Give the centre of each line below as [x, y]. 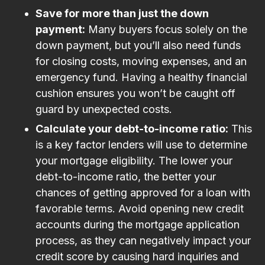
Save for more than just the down [122, 13]
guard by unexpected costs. [104, 109]
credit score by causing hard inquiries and [137, 256]
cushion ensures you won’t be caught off [135, 93]
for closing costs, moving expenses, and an [141, 61]
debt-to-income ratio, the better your [126, 176]
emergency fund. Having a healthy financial [141, 77]
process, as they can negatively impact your [143, 240]
